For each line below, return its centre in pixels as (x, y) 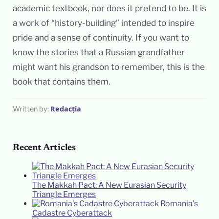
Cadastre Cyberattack (72, 213)
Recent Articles (44, 148)
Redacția (66, 109)
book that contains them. (61, 81)
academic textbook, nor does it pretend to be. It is (109, 8)
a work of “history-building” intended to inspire (103, 22)
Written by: (31, 109)
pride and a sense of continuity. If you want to (101, 37)
